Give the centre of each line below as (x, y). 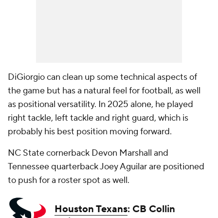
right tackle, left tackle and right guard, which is (98, 118)
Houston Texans (91, 209)
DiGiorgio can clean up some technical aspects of (102, 77)
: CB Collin (151, 209)
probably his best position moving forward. (90, 132)
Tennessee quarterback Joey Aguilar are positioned (106, 167)
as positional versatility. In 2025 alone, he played (100, 104)
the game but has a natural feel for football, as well (104, 91)
